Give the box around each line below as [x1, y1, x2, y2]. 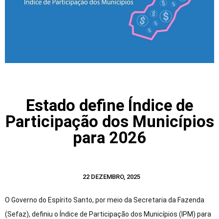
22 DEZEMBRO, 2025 [83, 173, 140, 181]
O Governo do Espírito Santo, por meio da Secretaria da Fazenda [5, 196, 204, 204]
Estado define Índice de [26, 96, 193, 115]
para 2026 [73, 128, 146, 148]
